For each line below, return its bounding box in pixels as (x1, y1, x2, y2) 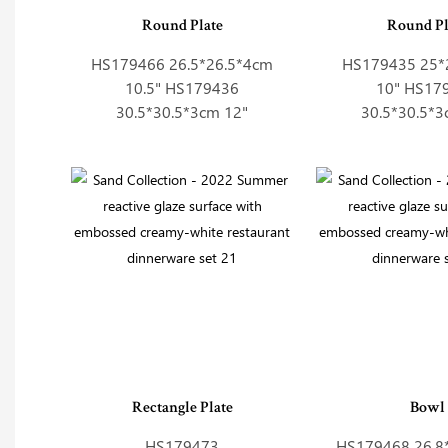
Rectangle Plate (131, 400, 233, 417)
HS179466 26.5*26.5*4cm (91, 53, 274, 75)
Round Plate (141, 18, 223, 35)
